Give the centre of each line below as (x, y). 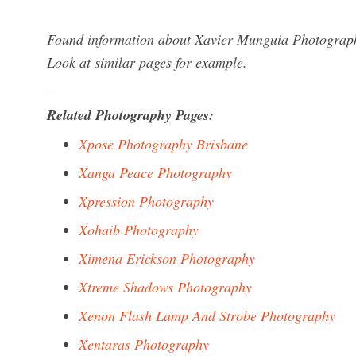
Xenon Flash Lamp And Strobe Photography (207, 315)
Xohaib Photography (139, 230)
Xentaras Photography (144, 344)
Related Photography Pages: (130, 115)
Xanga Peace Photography (155, 172)
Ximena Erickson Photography (167, 258)
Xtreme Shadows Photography (165, 287)
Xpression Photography (146, 201)
